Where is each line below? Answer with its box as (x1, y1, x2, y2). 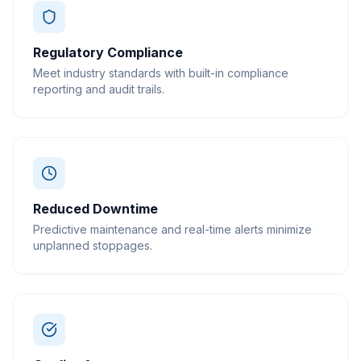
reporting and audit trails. (33, 82, 164, 96)
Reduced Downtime (33, 201, 158, 217)
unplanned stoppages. (33, 239, 152, 252)
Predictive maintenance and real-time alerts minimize (33, 222, 312, 236)
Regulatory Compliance (33, 44, 183, 60)
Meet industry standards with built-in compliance (33, 66, 288, 80)
